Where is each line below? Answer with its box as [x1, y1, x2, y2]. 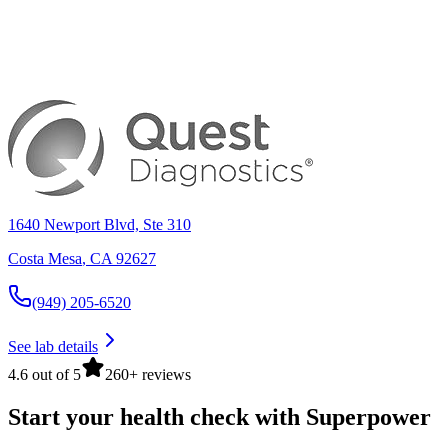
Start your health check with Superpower [8, 403, 431, 430]
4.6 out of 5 [8, 365, 81, 383]
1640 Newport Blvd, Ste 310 [8, 215, 191, 233]
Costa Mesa [8, 249, 82, 267]
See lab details [8, 337, 98, 355]
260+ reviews [105, 365, 191, 383]
